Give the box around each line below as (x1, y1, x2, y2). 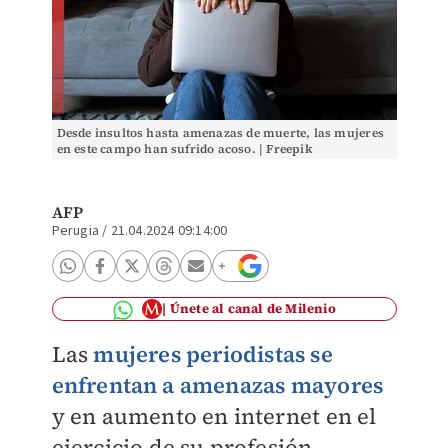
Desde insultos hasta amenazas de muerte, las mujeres (56, 125, 384, 141)
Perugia (51, 221, 99, 241)
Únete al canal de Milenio (169, 300, 336, 317)
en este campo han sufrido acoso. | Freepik (56, 141, 312, 157)
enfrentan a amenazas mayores (51, 370, 384, 400)
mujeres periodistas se (93, 339, 333, 369)
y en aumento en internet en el (51, 401, 377, 431)
